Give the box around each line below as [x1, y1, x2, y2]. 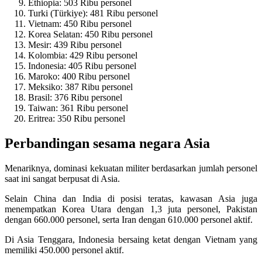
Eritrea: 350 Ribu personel [28, 113, 125, 123]
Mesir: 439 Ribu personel [28, 40, 122, 50]
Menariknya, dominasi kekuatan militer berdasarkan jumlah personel [5, 163, 257, 173]
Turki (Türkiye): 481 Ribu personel [28, 8, 158, 18]
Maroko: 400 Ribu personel [28, 71, 130, 81]
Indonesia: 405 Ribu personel [28, 61, 136, 71]
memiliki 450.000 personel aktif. [5, 244, 124, 255]
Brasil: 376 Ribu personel [28, 92, 122, 102]
